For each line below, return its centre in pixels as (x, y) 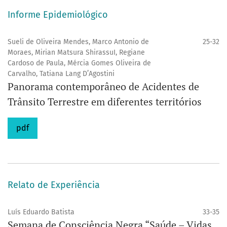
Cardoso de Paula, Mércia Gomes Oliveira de (79, 63)
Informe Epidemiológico (58, 14)
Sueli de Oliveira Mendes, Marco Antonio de (78, 42)
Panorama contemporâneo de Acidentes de (103, 86)
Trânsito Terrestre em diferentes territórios (105, 101)
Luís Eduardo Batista (41, 212)
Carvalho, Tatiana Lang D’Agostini (61, 73)
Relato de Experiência (54, 185)
